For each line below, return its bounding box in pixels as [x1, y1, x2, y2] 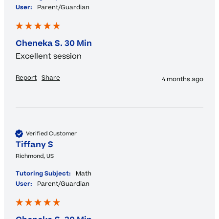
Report [16, 73, 37, 83]
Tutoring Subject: [16, 169, 71, 178]
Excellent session [16, 51, 84, 62]
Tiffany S [16, 139, 53, 151]
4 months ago [162, 75, 203, 84]
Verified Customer [26, 129, 77, 138]
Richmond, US [16, 152, 54, 161]
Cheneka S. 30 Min [16, 38, 92, 50]
